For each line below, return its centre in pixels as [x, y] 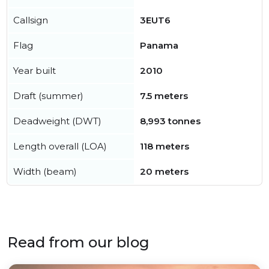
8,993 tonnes [170, 121]
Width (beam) [45, 171]
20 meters [164, 171]
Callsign [31, 20]
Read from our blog [78, 242]
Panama [159, 45]
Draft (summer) [48, 96]
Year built [35, 71]
